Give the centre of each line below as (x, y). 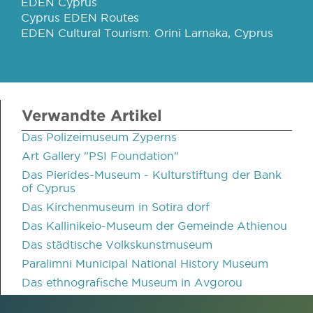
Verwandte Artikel (92, 115)
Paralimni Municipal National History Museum (145, 263)
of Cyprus (49, 188)
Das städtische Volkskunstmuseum (117, 244)
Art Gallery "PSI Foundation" (100, 155)
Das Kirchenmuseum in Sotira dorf (116, 206)
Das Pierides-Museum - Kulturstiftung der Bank (152, 174)
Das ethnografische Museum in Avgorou (132, 282)
